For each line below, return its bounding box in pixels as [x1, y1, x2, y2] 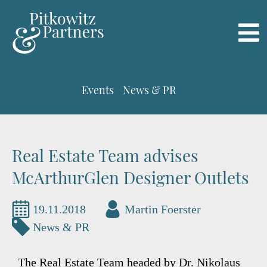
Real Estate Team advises [12, 144, 198, 166]
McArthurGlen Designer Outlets [12, 166, 249, 188]
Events [82, 83, 114, 97]
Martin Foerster [125, 203, 201, 216]
